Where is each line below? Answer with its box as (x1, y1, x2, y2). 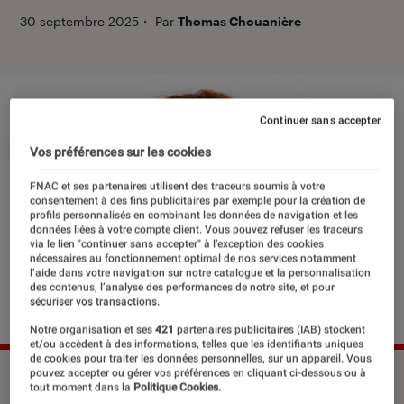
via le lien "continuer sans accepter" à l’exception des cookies (30, 237, 325, 251)
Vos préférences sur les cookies (30, 144, 212, 160)
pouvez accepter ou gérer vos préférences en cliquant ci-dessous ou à (30, 366, 367, 380)
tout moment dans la (30, 381, 132, 394)
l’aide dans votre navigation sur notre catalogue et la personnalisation (30, 266, 372, 280)
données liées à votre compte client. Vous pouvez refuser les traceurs (30, 223, 363, 236)
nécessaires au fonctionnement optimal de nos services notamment (30, 252, 357, 265)
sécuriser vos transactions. (30, 295, 161, 308)
